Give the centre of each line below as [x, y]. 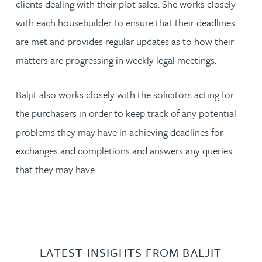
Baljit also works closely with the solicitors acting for [125, 94]
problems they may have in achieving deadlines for [120, 132]
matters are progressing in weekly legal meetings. [116, 60]
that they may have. [56, 169]
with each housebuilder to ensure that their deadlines [125, 22]
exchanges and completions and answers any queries [124, 150]
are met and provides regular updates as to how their [125, 41]
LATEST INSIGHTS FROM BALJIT [131, 252]
